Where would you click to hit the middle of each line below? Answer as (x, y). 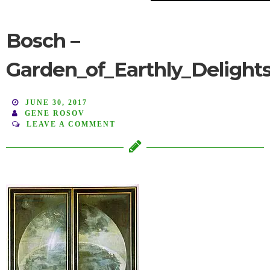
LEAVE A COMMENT (71, 124)
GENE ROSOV (55, 114)
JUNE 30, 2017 (56, 103)
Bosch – (43, 40)
